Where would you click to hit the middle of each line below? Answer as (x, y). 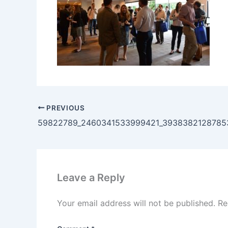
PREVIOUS (65, 108)
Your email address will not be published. (136, 203)
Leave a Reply (91, 177)
